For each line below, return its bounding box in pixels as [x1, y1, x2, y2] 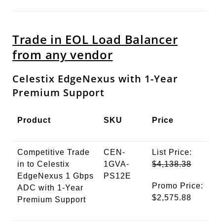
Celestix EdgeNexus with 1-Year [12, 72, 178, 86]
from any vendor [12, 46, 113, 63]
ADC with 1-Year [17, 184, 83, 192]
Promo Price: [152, 182, 203, 190]
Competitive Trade [17, 148, 90, 157]
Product [17, 116, 51, 125]
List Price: [152, 148, 192, 157]
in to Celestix [17, 160, 70, 169]
